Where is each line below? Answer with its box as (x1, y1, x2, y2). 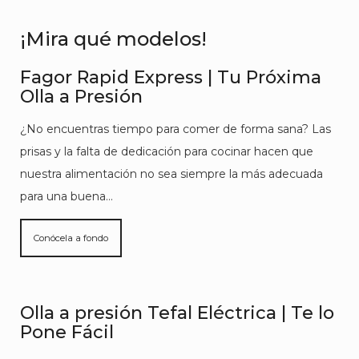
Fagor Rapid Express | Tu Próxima (20, 67, 321, 88)
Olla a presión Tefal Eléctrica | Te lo (20, 302, 334, 324)
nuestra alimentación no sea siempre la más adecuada (20, 167, 323, 181)
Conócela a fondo (34, 232, 108, 244)
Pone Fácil (20, 321, 114, 343)
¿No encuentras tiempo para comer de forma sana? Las (20, 122, 331, 136)
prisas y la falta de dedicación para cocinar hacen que (20, 144, 313, 159)
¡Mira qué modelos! (20, 27, 207, 50)
